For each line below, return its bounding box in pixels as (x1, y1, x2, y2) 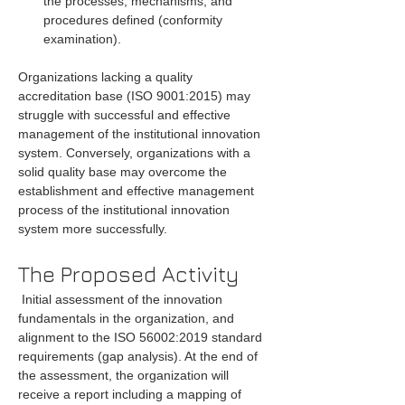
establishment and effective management (18, 184, 258, 198)
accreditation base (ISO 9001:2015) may (18, 89, 254, 103)
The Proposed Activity (18, 261, 239, 287)
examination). (43, 32, 121, 46)
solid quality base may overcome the (18, 165, 231, 179)
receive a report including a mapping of (18, 387, 245, 401)
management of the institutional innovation (18, 127, 264, 141)
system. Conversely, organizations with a (18, 146, 254, 160)
